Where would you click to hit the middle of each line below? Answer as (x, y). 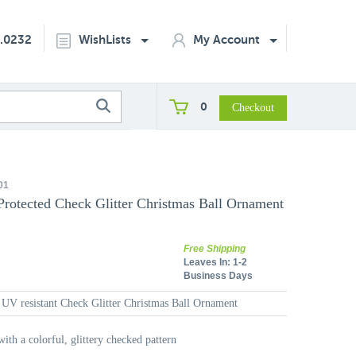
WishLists (106, 39)
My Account (228, 39)
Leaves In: (207, 262)
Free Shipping (215, 249)
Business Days (218, 276)
